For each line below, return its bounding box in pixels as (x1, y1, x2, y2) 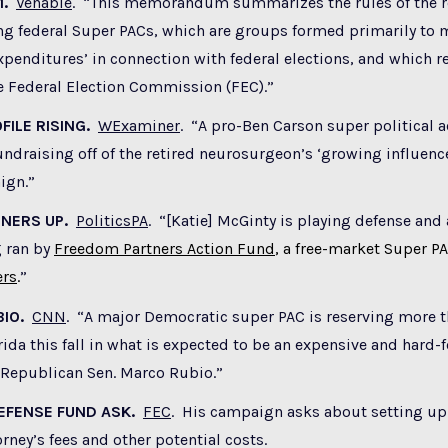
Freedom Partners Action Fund (54, 239, 275, 259)
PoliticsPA (76, 211, 148, 231)
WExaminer (98, 115, 180, 135)
